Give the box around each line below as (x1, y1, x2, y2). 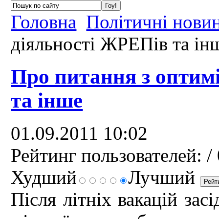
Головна (11, 11, 77, 32)
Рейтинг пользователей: (11, 144, 202, 166)
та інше (11, 88, 83, 112)
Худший (11, 166, 77, 188)
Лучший (128, 166, 200, 188)
